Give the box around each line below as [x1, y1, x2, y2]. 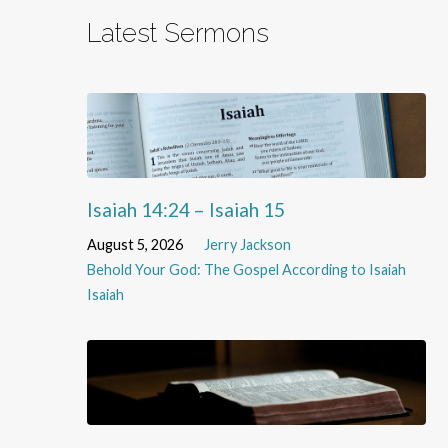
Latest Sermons [87, 17, 269, 48]
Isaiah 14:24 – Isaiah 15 [87, 197, 285, 221]
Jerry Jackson [204, 236, 291, 254]
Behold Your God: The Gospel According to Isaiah [87, 261, 406, 279]
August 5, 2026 [87, 236, 183, 254]
